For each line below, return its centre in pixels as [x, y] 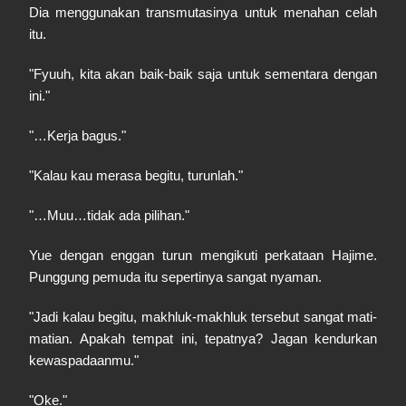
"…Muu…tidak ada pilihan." [109, 215]
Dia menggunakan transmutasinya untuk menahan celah [203, 12]
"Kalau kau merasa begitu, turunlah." [136, 175]
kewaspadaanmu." [84, 360]
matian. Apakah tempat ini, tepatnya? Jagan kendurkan [203, 338]
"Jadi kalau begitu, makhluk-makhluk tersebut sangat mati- [203, 317]
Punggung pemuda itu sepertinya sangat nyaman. [175, 277]
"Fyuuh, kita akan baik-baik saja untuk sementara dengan [203, 74]
